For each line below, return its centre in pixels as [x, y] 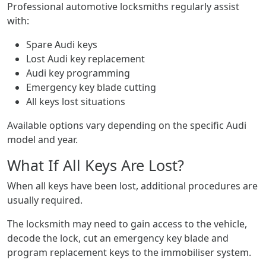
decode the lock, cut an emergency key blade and [118, 238]
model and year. [42, 140]
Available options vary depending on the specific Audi [127, 125]
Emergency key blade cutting [91, 87]
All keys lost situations [76, 102]
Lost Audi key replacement [85, 59]
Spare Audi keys [62, 45]
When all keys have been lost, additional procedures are [132, 186]
